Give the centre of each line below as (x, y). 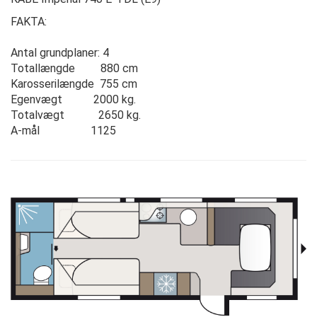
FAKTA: (29, 22)
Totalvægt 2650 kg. (76, 115)
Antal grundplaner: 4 (60, 53)
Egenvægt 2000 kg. (73, 100)
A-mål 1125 (63, 131)
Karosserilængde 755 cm (74, 84)
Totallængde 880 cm (74, 69)
